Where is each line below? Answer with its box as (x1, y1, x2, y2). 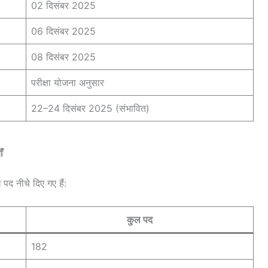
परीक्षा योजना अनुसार (31, 76, 104, 89)
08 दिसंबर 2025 (31, 50, 96, 63)
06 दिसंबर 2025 (31, 25, 96, 37)
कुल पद (127, 213, 153, 226)
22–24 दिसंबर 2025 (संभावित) (31, 102, 150, 114)
